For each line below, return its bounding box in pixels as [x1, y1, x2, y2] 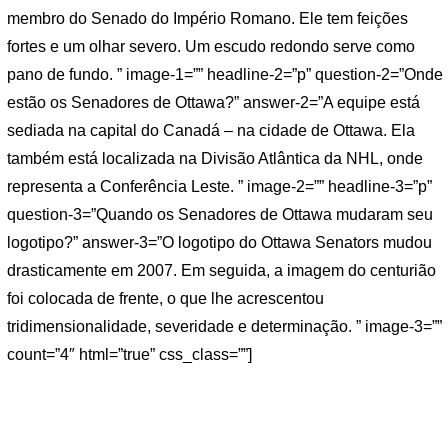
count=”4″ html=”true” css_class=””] [7, 346, 252, 364]
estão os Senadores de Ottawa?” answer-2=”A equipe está [7, 94, 420, 112]
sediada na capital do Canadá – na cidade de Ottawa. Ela [7, 122, 415, 140]
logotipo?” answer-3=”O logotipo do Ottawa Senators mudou [7, 234, 432, 252]
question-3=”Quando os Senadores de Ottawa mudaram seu [7, 206, 433, 224]
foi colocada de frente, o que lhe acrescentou [7, 290, 324, 308]
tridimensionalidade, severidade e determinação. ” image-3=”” [7, 318, 442, 336]
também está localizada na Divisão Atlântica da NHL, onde [7, 150, 423, 168]
